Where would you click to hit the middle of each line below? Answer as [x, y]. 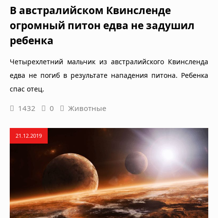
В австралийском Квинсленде [90, 10]
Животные [87, 108]
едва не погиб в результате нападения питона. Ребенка [109, 75]
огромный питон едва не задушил [102, 25]
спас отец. [27, 89]
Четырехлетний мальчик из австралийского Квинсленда [109, 61]
